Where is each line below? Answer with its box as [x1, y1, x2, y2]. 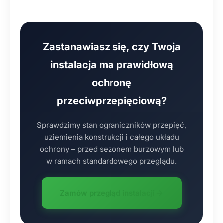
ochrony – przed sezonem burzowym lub [39, 144, 184, 154]
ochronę [92, 77, 131, 89]
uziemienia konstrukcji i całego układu [44, 132, 179, 142]
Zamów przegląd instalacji [59, 188, 155, 198]
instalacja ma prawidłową [50, 59, 173, 71]
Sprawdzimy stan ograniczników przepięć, [37, 120, 186, 130]
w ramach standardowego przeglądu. [46, 156, 177, 166]
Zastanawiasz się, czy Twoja [42, 41, 181, 53]
